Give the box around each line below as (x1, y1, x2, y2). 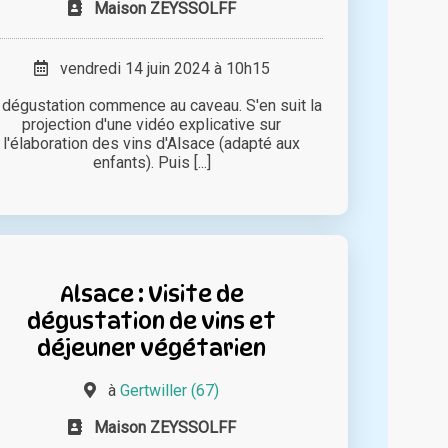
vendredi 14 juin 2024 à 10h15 (47, 58, 270, 78)
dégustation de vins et (27, 306, 277, 334)
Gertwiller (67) (120, 380, 220, 400)
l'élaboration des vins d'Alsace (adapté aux (3, 133, 301, 153)
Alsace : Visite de (59, 279, 244, 307)
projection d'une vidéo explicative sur (22, 114, 282, 134)
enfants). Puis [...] (92, 152, 211, 172)
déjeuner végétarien (37, 333, 267, 361)
